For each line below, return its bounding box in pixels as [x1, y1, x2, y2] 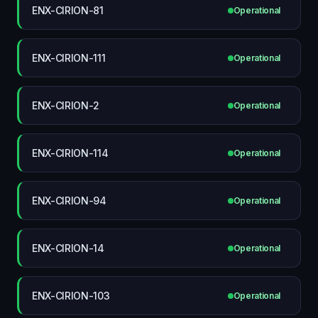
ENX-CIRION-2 [32, 99, 100, 111]
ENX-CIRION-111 [32, 51, 106, 64]
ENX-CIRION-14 [32, 241, 104, 254]
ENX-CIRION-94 [32, 194, 106, 207]
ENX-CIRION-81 [32, 4, 104, 16]
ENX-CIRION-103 [32, 289, 110, 302]
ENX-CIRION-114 [32, 146, 109, 159]
